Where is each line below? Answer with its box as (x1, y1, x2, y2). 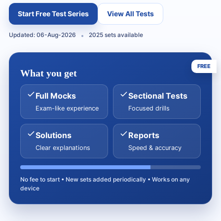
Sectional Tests (128, 91, 187, 101)
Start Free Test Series (18, 9, 89, 18)
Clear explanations (36, 144, 90, 151)
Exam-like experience (36, 105, 99, 112)
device (20, 184, 39, 192)
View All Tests (107, 9, 154, 18)
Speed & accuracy (128, 144, 182, 151)
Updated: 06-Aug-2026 (9, 31, 76, 38)
